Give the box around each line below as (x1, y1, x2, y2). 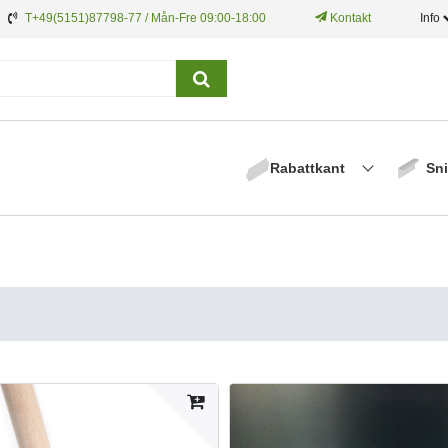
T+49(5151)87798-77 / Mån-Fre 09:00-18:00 (25, 11, 266, 25)
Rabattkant (269, 159, 349, 176)
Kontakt (327, 11, 371, 25)
